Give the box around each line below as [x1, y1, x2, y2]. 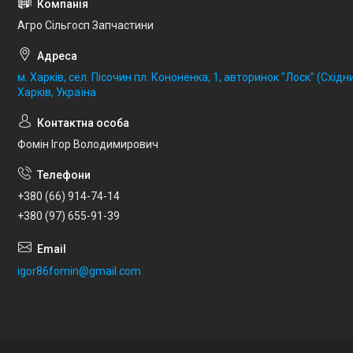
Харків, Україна [17, 85, 96, 98]
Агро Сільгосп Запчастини [17, 18, 154, 32]
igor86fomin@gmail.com [17, 264, 141, 277]
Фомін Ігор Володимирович [17, 137, 158, 150]
